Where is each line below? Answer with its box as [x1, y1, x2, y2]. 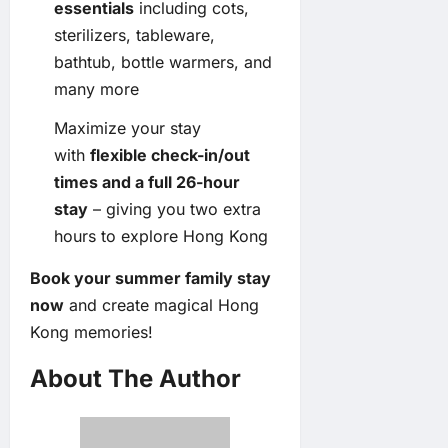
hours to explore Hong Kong [54, 225, 268, 246]
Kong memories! [30, 321, 153, 342]
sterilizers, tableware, [54, 24, 215, 45]
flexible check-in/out [90, 144, 250, 165]
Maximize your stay [54, 117, 201, 138]
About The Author [30, 363, 241, 393]
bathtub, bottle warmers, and [54, 51, 272, 72]
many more [54, 78, 139, 99]
